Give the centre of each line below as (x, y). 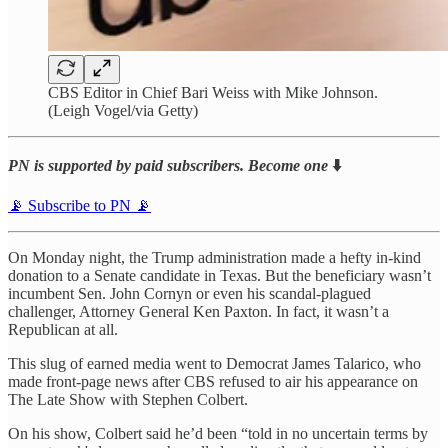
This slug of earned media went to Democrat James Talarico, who (214, 363)
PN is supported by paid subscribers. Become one (168, 165)
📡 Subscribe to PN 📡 (79, 205)
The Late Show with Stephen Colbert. (128, 399)
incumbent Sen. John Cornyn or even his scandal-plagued (189, 293)
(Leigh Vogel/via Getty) (123, 110)
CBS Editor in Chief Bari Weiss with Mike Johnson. (213, 92)
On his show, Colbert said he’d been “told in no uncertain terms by (218, 433)
